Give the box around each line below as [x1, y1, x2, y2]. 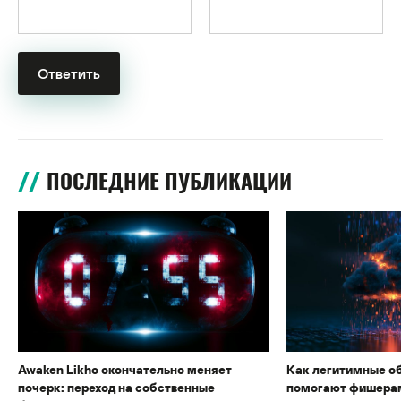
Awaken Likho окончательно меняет [18, 362, 232, 378]
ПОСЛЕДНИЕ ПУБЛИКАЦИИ [47, 166, 292, 195]
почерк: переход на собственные [18, 380, 215, 396]
